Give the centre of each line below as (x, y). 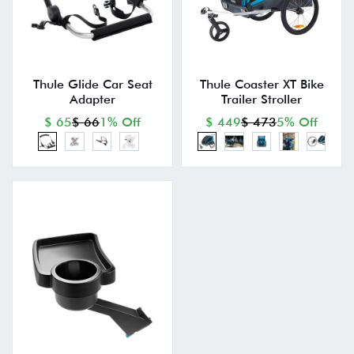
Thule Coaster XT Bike (262, 84)
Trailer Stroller (262, 99)
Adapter (92, 99)
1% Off (120, 122)
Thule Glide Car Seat (92, 84)
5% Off (297, 122)
